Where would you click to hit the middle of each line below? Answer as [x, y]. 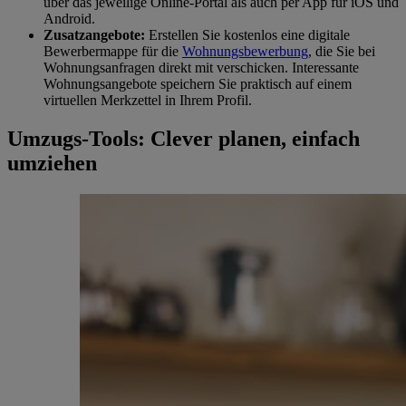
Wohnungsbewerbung [245, 52]
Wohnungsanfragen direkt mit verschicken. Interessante [201, 68]
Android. [69, 19]
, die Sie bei [342, 52]
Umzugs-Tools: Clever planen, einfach [184, 139]
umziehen [52, 164]
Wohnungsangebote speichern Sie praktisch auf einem [198, 84]
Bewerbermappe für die [113, 52]
